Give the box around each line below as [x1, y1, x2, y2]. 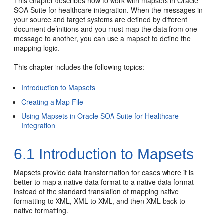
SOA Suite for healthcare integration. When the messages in [14, 5, 203, 15]
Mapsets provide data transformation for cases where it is [14, 167, 194, 177]
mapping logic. [14, 43, 60, 53]
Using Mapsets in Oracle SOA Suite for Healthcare [21, 111, 179, 121]
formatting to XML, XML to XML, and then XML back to [14, 196, 186, 206]
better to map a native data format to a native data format [14, 177, 194, 187]
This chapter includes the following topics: [14, 62, 145, 72]
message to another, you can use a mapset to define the [14, 33, 191, 43]
